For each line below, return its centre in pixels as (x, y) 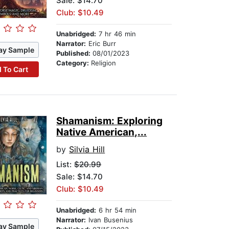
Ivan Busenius (110, 220)
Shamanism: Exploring (110, 121)
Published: (75, 53)
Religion (104, 63)
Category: (74, 63)
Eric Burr (101, 44)
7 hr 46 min (116, 34)
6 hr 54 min (117, 210)
